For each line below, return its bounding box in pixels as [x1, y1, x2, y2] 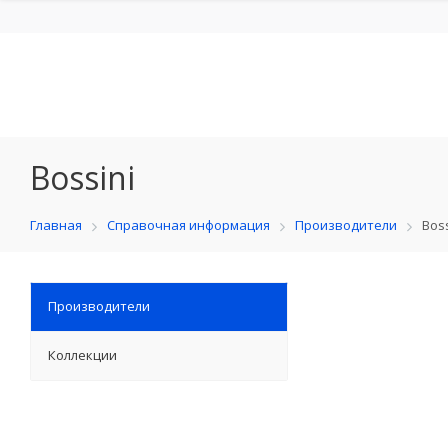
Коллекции [48, 346, 117, 364]
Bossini [30, 156, 135, 199]
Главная [30, 216, 82, 234]
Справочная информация [107, 216, 270, 234]
